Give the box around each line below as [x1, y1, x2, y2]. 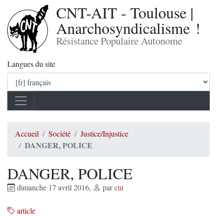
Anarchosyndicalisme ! [56, 17, 201, 38]
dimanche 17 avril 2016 [15, 182, 89, 192]
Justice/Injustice [80, 128, 128, 139]
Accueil [15, 128, 39, 139]
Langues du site [7, 59, 55, 69]
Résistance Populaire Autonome [56, 34, 182, 47]
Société [48, 128, 71, 139]
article [15, 205, 35, 216]
